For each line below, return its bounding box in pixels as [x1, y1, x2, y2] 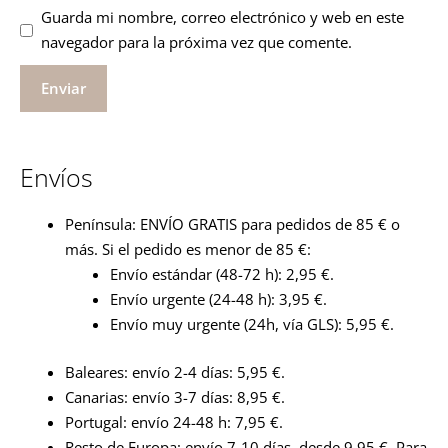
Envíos [20, 160, 93, 195]
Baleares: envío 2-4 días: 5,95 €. [65, 361, 285, 382]
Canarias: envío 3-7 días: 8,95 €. [65, 386, 285, 407]
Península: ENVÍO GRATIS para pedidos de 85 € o [65, 214, 400, 235]
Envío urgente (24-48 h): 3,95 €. [110, 289, 327, 310]
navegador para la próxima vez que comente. [40, 32, 352, 53]
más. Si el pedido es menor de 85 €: [65, 239, 311, 260]
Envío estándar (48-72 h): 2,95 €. [110, 264, 334, 285]
